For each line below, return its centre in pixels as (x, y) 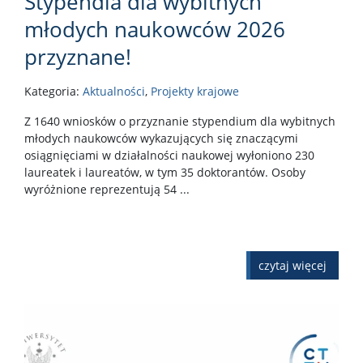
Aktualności (114, 91)
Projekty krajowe (195, 91)
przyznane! (78, 56)
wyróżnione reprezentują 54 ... (107, 189)
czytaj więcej (293, 265)
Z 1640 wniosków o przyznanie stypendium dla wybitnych (180, 121)
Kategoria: (53, 91)
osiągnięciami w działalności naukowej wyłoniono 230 (169, 155)
